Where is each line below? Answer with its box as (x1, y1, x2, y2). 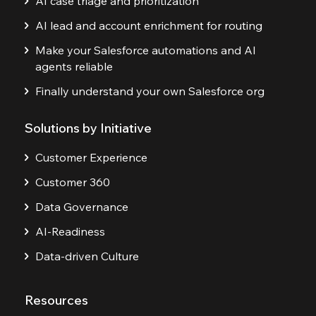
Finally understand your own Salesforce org (35, 83, 265, 98)
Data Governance (35, 199, 128, 214)
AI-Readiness (35, 224, 105, 238)
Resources (25, 291, 88, 308)
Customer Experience (35, 150, 147, 164)
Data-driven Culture (35, 248, 139, 263)
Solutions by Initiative (25, 119, 152, 136)
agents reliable (35, 59, 113, 73)
